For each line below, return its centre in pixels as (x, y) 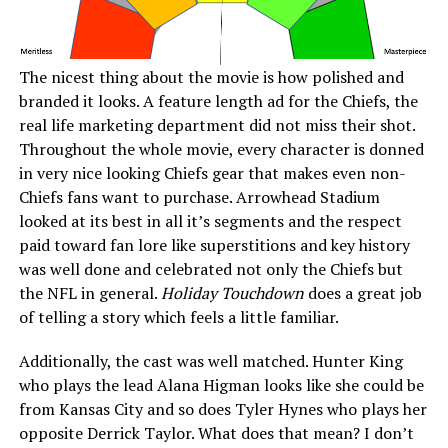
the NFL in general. (89, 293)
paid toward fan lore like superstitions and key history (214, 245)
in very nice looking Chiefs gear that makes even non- (212, 173)
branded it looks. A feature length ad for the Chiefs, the (218, 101)
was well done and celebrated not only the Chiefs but (210, 269)
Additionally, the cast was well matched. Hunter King (210, 361)
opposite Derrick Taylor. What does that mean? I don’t (216, 433)
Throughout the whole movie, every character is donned (221, 149)
